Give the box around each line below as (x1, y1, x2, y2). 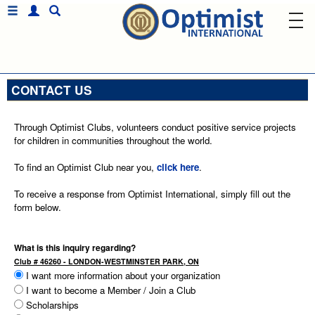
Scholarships (23, 298, 79, 311)
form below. (14, 200, 61, 214)
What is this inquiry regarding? (14, 241, 136, 254)
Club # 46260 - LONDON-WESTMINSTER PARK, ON (14, 256, 199, 266)
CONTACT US (11, 82, 92, 98)
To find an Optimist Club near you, (14, 160, 157, 174)
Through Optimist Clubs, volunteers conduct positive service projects (14, 120, 296, 134)
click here (157, 160, 199, 174)
